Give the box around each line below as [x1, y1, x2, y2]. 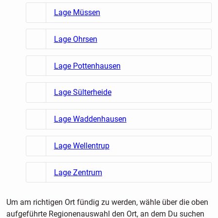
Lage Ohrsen [54, 34, 97, 44]
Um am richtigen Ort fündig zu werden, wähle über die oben [6, 198, 208, 207]
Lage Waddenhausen [54, 114, 127, 124]
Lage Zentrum [54, 167, 102, 177]
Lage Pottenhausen [54, 61, 121, 71]
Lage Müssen [54, 8, 100, 18]
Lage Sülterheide [54, 88, 111, 97]
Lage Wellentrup [54, 141, 109, 151]
